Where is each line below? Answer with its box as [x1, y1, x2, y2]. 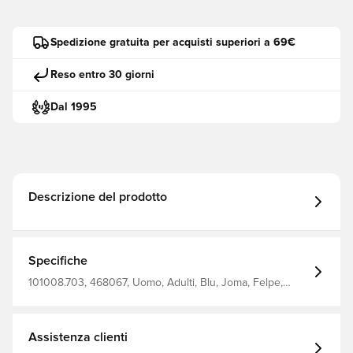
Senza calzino [28, 290, 95, 301]
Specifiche [28, 255, 87, 267]
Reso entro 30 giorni [50, 69, 154, 80]
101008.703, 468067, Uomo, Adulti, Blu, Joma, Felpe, [28, 277, 283, 288]
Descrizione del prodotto [28, 191, 167, 203]
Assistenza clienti [28, 331, 128, 344]
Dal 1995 [50, 101, 97, 113]
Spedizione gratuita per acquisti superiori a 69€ [50, 36, 295, 48]
